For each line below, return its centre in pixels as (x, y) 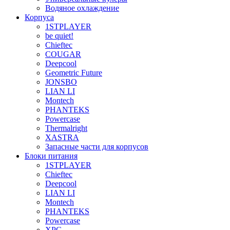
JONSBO (61, 82)
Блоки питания (51, 156)
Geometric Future (74, 73)
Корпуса (39, 17)
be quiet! (59, 36)
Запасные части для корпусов (97, 147)
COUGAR (63, 54)
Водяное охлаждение (82, 8)
